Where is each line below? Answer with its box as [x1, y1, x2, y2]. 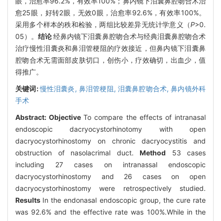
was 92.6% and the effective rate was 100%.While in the [15, 207, 206, 216]
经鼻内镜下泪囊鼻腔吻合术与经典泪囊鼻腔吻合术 [53, 32, 206, 40]
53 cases [166, 148, 206, 157]
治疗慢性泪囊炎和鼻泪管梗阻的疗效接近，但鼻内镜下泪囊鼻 [15, 43, 206, 52]
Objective [49, 112, 84, 121]
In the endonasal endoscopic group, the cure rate [42, 195, 206, 204]
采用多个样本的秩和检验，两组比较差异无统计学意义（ [15, 20, 190, 29]
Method [140, 148, 166, 157]
